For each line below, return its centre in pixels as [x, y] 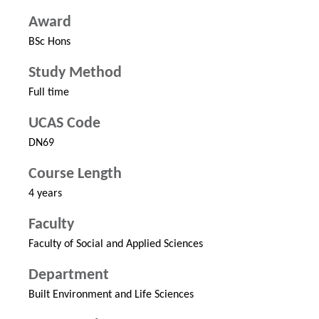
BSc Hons [49, 42]
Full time [49, 93]
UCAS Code [64, 124]
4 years [45, 194]
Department [69, 276]
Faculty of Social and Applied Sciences [116, 245]
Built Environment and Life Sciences [111, 295]
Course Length [75, 174]
